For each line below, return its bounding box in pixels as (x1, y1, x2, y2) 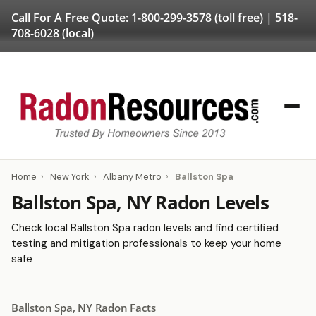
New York (50, 171, 90, 183)
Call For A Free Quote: (11, 10, 131, 25)
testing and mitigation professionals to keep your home (11, 236, 281, 250)
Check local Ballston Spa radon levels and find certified (11, 221, 279, 235)
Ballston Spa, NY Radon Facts (11, 300, 156, 315)
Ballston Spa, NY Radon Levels (11, 190, 269, 215)
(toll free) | (212, 10, 275, 25)
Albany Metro (103, 171, 162, 183)
